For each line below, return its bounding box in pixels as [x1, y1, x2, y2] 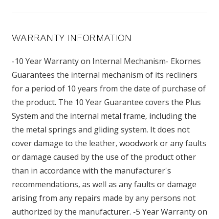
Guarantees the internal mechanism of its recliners [12, 69, 197, 81]
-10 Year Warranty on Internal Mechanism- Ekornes [12, 56, 201, 67]
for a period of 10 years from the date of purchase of [12, 83, 206, 94]
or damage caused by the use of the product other [12, 152, 196, 163]
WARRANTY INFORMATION [12, 32, 131, 44]
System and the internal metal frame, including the [12, 110, 197, 122]
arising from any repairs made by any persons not [12, 193, 196, 204]
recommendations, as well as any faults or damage [12, 179, 197, 190]
